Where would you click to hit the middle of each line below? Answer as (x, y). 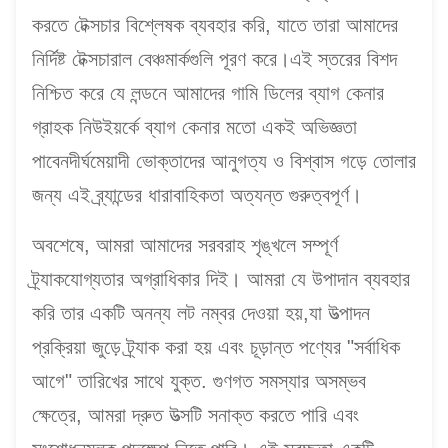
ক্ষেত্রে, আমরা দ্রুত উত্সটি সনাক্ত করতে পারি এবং (195, 415)
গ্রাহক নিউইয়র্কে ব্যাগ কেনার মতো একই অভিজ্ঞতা (194, 127)
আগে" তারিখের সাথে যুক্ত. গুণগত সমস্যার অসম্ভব (199, 381)
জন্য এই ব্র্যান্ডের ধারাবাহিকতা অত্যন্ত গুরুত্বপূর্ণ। (197, 195)
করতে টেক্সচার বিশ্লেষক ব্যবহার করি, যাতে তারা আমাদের (215, 25)
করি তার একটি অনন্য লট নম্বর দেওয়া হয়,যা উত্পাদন (201, 313)
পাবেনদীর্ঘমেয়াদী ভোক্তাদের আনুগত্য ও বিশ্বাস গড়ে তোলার (224, 161)
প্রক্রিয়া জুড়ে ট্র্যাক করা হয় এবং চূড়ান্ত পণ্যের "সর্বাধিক (216, 347)
